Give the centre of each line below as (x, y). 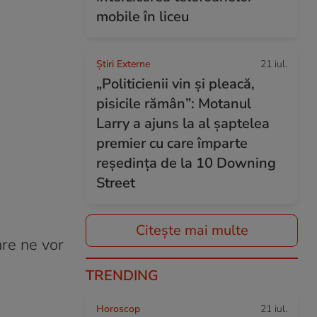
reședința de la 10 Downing (186, 163)
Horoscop (118, 309)
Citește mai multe (192, 230)
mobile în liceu (143, 17)
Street (116, 183)
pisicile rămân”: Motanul (174, 104)
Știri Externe (123, 64)
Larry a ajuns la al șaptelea (183, 123)
